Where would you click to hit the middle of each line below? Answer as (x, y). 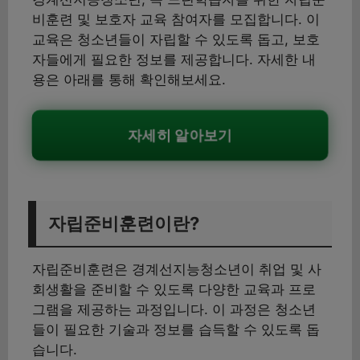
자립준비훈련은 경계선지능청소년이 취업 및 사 (177, 269)
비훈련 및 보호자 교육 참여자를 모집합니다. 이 (176, 19)
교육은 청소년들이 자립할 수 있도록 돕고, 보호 (176, 39)
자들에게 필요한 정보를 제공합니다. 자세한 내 (174, 59)
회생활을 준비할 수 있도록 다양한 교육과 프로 (174, 289)
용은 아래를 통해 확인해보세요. (129, 79)
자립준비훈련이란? (124, 223)
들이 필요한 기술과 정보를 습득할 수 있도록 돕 (176, 329)
